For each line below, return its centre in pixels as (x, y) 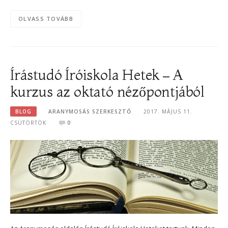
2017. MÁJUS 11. (168, 112)
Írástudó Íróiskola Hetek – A (97, 74)
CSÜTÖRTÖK (28, 123)
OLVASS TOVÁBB (46, 19)
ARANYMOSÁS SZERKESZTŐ (90, 112)
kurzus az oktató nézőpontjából (108, 91)
